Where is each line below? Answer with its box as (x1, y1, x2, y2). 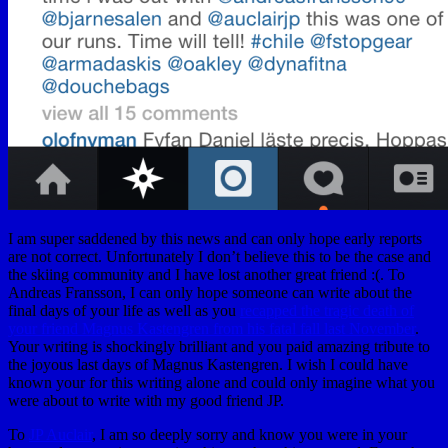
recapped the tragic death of (240, 301, 414, 319)
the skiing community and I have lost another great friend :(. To (8, 265, 405, 283)
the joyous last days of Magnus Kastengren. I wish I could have (8, 355, 408, 373)
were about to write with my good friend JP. (8, 391, 284, 409)
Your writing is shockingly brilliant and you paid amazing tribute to (8, 337, 430, 355)
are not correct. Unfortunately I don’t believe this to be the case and (8, 247, 431, 265)
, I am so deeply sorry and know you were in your (92, 425, 407, 443)
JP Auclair (29, 425, 92, 443)
